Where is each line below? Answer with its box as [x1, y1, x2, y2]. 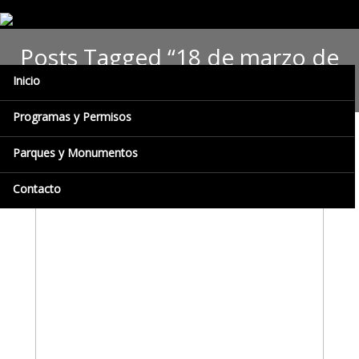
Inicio [13, 73, 40, 88]
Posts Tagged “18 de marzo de [20, 41, 339, 72]
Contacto [13, 181, 61, 196]
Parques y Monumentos [13, 145, 138, 160]
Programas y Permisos [13, 109, 131, 124]
